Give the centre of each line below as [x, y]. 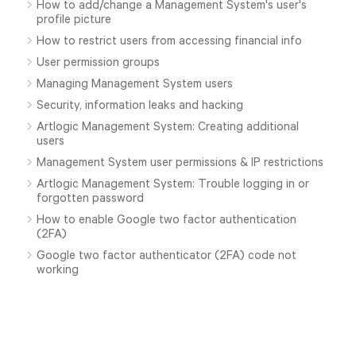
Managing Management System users [135, 83]
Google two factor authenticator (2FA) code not [167, 255]
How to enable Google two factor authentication [167, 219]
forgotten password [91, 197]
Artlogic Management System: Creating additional [168, 126]
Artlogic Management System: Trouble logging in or [173, 183]
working [58, 269]
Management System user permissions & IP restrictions [180, 162]
